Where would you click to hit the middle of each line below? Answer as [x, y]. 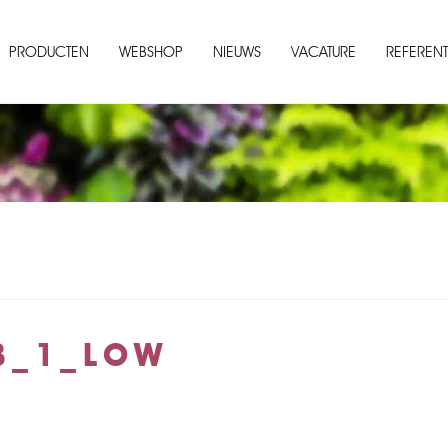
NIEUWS [237, 51]
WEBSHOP [151, 51]
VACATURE [324, 51]
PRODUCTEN [49, 51]
